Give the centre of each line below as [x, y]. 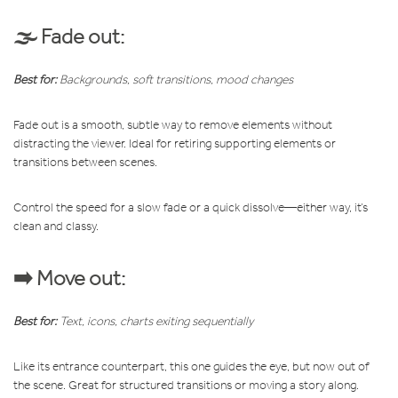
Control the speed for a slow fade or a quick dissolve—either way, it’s [191, 207]
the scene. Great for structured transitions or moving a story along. [186, 385]
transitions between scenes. [85, 162]
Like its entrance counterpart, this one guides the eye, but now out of [191, 366]
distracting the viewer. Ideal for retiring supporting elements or [175, 143]
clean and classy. [56, 226]
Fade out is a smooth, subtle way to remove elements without [173, 124]
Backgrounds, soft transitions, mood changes [175, 79]
